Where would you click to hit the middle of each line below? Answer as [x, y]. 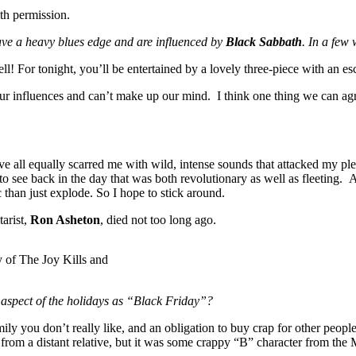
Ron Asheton [65, 219]
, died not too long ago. [158, 219]
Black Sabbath [264, 41]
